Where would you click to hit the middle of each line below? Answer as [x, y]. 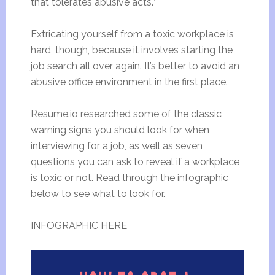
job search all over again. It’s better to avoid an [135, 66]
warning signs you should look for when [120, 130]
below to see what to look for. [99, 194]
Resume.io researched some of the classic [126, 114]
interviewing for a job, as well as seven [116, 146]
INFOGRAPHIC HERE [79, 226]
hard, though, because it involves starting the [131, 50]
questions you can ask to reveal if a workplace [135, 162]
